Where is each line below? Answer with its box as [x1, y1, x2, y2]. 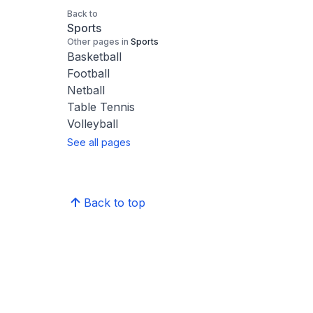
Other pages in [67, 36, 129, 47]
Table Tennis [67, 100, 135, 114]
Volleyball [67, 117, 118, 131]
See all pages [67, 136, 131, 148]
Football [67, 66, 110, 80]
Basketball [67, 50, 122, 64]
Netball [67, 83, 105, 97]
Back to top [84, 196, 145, 210]
